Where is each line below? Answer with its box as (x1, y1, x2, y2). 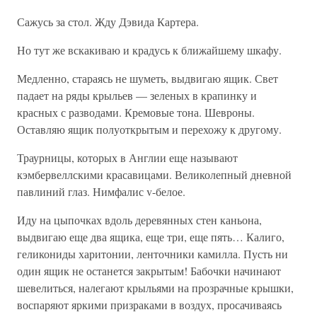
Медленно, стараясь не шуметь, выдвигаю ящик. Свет (17, 70, 278, 86)
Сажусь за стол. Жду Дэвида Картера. (17, 13, 199, 29)
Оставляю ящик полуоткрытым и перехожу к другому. (17, 121, 282, 137)
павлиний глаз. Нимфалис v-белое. (17, 183, 185, 199)
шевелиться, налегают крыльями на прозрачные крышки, (17, 279, 294, 295)
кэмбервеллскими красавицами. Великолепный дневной (17, 166, 292, 182)
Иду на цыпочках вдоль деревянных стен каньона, (17, 212, 262, 227)
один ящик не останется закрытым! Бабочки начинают (17, 263, 281, 278)
